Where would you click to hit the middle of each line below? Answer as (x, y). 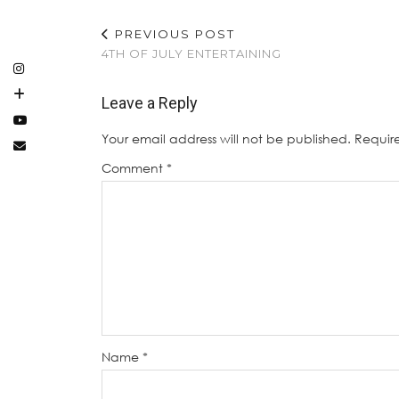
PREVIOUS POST (173, 33)
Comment (134, 167)
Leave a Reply (150, 102)
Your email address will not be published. (226, 138)
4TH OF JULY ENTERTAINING (191, 53)
